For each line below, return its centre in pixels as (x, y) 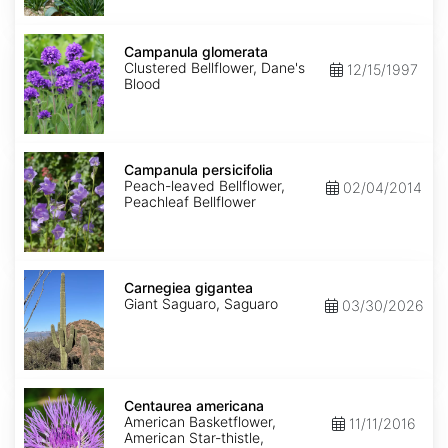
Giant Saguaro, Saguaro (201, 304)
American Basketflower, (200, 422)
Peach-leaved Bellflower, (204, 186)
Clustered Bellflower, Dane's (214, 68)
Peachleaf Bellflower (190, 202)
